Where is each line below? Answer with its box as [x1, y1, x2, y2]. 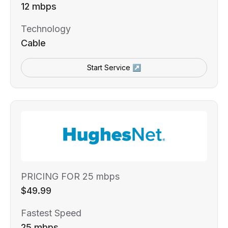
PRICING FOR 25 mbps [21, 170, 120, 182]
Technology [21, 23, 71, 34]
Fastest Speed [21, 207, 81, 218]
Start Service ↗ [87, 63, 141, 72]
